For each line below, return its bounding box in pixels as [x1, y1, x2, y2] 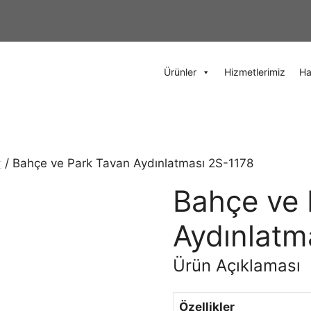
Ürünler [164, 66, 196, 78]
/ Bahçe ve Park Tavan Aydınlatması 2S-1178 [1, 156, 253, 171]
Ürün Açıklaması [173, 255, 301, 276]
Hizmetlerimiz [224, 66, 285, 78]
